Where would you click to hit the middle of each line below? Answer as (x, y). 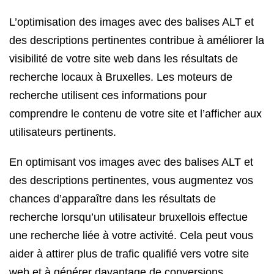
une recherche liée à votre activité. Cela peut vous (131, 235)
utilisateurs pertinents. (63, 132)
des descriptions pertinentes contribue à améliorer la (137, 40)
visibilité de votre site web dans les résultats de (124, 59)
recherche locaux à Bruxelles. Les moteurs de (121, 77)
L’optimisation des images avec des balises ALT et (131, 22)
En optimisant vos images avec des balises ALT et (131, 162)
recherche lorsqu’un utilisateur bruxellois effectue (128, 217)
